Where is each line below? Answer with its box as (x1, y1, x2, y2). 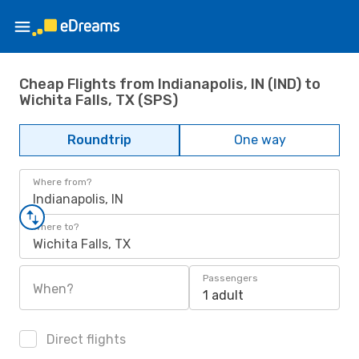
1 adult (203, 288, 244, 303)
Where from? (33, 176, 91, 188)
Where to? (33, 221, 79, 232)
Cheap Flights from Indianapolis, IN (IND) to (19, 75, 321, 93)
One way (233, 132, 286, 147)
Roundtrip (67, 132, 131, 147)
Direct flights (43, 332, 126, 347)
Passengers (203, 272, 258, 284)
